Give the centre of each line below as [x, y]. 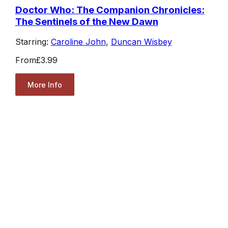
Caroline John [78, 42]
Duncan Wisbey [141, 42]
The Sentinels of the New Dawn [87, 21]
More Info [45, 84]
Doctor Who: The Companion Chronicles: [110, 10]
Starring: [33, 42]
